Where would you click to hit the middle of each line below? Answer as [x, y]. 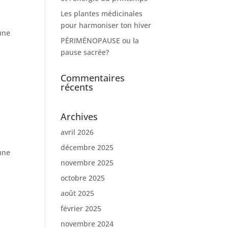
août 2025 [78, 193]
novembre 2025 [87, 163]
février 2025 [81, 208]
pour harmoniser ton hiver [106, 25]
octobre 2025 [83, 178]
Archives [79, 117]
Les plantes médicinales [102, 13]
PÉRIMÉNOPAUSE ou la [100, 40]
